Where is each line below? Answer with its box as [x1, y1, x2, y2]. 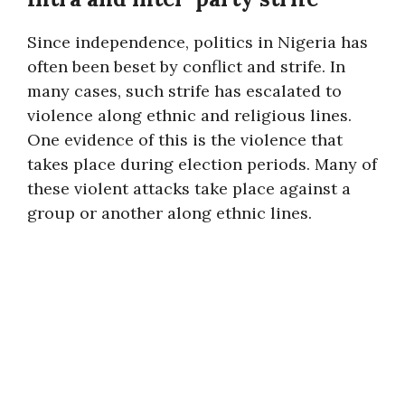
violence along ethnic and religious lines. [27, 105, 352, 126]
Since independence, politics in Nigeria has [27, 32, 368, 52]
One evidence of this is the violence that [27, 129, 343, 150]
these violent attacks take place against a [27, 178, 351, 199]
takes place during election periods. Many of [27, 154, 377, 174]
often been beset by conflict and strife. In [27, 56, 345, 77]
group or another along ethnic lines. [27, 202, 312, 223]
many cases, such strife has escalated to [27, 80, 342, 101]
